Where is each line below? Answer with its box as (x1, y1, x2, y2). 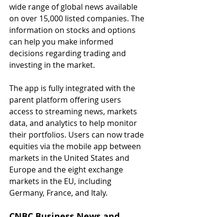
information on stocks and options (9, 25, 138, 35)
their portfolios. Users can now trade (9, 129, 146, 140)
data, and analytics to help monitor (9, 118, 139, 128)
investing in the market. (9, 60, 95, 70)
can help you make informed (9, 36, 115, 47)
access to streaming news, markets (9, 106, 139, 117)
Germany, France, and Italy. (9, 187, 108, 198)
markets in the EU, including (9, 176, 113, 186)
